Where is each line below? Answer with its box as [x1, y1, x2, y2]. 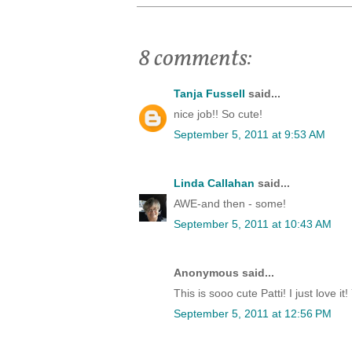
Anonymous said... [174, 266, 274, 280]
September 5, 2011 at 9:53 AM [174, 128, 325, 141]
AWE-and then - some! [174, 197, 286, 211]
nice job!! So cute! [174, 108, 262, 121]
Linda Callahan [174, 177, 255, 190]
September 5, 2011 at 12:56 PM [174, 307, 332, 321]
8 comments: [138, 42, 251, 76]
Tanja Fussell [174, 87, 245, 101]
